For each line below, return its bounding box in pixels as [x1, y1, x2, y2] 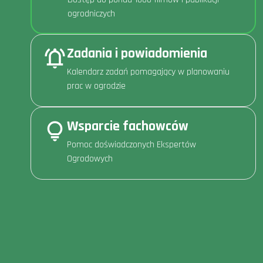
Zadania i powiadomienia [67, 44, 207, 62]
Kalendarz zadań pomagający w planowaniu [67, 65, 230, 78]
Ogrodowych [67, 152, 113, 165]
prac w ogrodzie [67, 79, 126, 92]
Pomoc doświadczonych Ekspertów [67, 138, 196, 151]
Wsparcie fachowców [67, 117, 188, 135]
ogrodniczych [68, 7, 115, 20]
